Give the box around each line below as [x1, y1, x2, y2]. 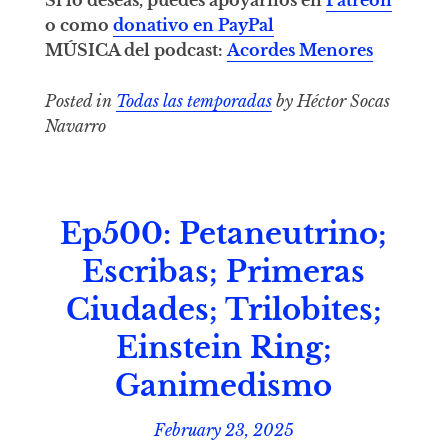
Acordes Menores [226, 39, 373, 60]
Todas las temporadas [115, 90, 272, 111]
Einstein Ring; [115, 330, 332, 367]
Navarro [44, 115, 106, 136]
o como [44, 14, 113, 35]
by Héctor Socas [271, 90, 390, 111]
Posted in [44, 90, 116, 111]
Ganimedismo [115, 368, 333, 405]
